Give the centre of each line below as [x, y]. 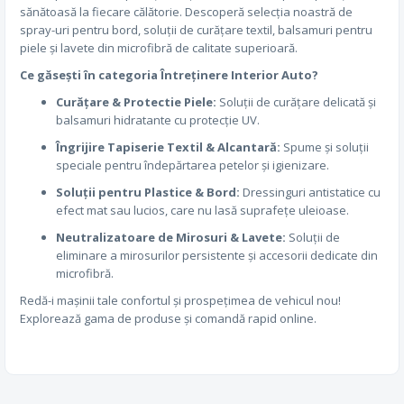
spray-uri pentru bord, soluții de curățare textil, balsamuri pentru [196, 30]
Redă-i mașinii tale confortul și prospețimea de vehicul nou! [180, 300]
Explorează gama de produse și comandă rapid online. [168, 318]
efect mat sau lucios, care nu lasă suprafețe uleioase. [202, 210]
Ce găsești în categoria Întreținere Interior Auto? [169, 75]
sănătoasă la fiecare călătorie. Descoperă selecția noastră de [186, 12]
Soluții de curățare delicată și [296, 102]
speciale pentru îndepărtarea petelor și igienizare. [193, 165]
